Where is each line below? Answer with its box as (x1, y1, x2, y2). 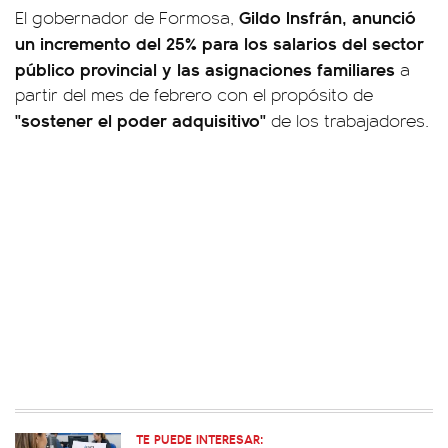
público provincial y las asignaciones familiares (15, 56, 395, 81)
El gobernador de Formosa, (15, 5, 239, 29)
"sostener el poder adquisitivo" (15, 107, 271, 132)
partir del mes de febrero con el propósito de (15, 82, 373, 106)
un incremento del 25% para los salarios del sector (15, 30, 424, 55)
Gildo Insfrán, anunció (239, 4, 416, 29)
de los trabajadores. (271, 108, 429, 132)
